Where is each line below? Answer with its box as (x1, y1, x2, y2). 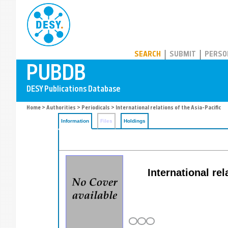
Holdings (124, 118, 146, 124)
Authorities (46, 105, 76, 111)
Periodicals (81, 105, 110, 111)
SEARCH (134, 51, 161, 59)
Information (61, 118, 89, 124)
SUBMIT (169, 51, 196, 59)
